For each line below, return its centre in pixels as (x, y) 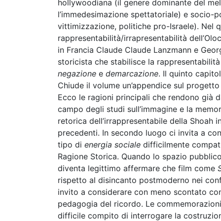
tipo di (71, 145)
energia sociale (112, 145)
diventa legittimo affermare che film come (138, 168)
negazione (77, 74)
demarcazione (132, 74)
